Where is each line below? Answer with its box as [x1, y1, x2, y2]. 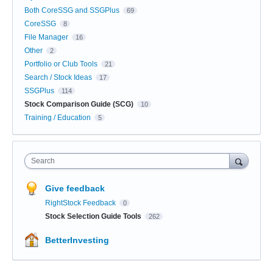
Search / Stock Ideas [24, 73, 92, 82]
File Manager [24, 32, 68, 41]
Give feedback [45, 183, 105, 193]
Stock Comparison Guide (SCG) [24, 99, 133, 108]
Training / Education [24, 113, 91, 122]
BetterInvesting [45, 235, 109, 245]
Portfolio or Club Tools [24, 59, 97, 68]
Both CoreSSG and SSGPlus [24, 5, 119, 15]
